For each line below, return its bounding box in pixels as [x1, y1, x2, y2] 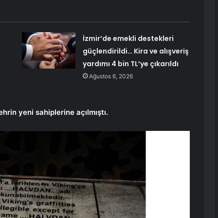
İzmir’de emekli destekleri [82, 34, 174, 44]
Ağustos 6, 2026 [89, 73, 133, 80]
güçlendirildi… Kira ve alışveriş [82, 46, 189, 56]
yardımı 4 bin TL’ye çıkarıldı [82, 59, 179, 69]
